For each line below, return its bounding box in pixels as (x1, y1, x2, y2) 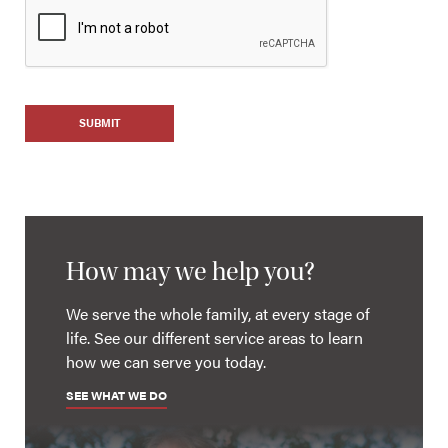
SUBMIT (79, 115, 120, 131)
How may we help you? (65, 256, 315, 288)
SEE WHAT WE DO (65, 385, 167, 404)
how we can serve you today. (65, 349, 266, 373)
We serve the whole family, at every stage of (65, 301, 370, 325)
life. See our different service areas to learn (65, 325, 363, 349)
